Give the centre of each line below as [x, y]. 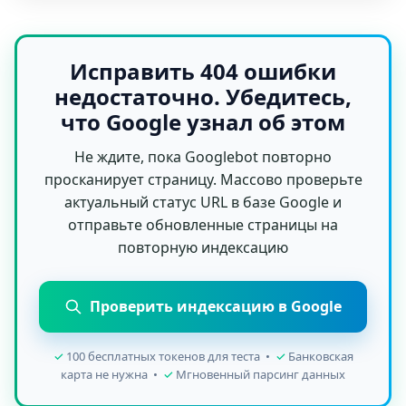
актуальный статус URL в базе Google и [203, 203]
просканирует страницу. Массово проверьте [203, 180]
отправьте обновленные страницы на [203, 225]
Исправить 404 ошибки [203, 72]
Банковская [319, 357]
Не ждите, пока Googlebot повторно [203, 157]
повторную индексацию [203, 248]
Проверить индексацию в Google [215, 307]
